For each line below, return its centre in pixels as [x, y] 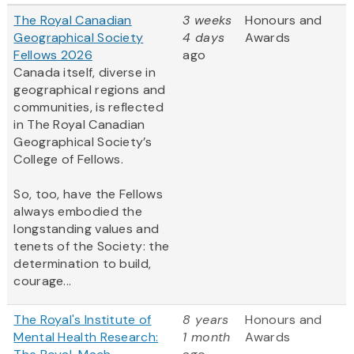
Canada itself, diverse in [85, 73]
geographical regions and [90, 90]
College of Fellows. [69, 160]
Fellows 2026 [53, 55]
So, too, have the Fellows [88, 194]
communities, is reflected [88, 107]
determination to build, [83, 264]
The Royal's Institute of [83, 320]
